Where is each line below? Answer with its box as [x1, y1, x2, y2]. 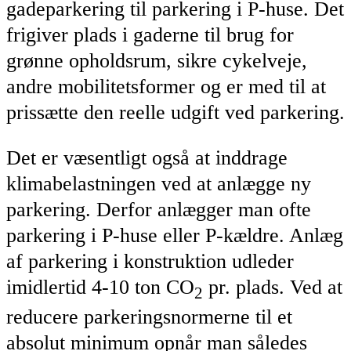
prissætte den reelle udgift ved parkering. [6, 100, 345, 124]
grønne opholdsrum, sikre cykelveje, [6, 49, 307, 72]
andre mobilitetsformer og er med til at [6, 74, 326, 98]
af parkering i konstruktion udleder [6, 250, 294, 273]
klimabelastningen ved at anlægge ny [6, 172, 311, 196]
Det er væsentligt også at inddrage [6, 147, 288, 170]
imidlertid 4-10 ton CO [6, 276, 194, 299]
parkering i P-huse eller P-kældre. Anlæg [6, 224, 343, 248]
